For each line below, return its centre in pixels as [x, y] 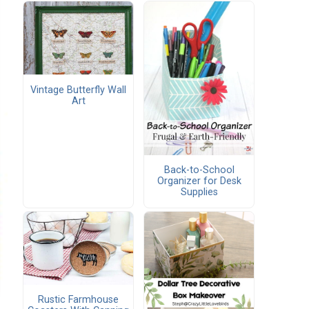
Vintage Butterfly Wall [78, 90]
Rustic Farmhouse [78, 300]
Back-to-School [199, 170]
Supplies [199, 192]
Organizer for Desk [199, 181]
